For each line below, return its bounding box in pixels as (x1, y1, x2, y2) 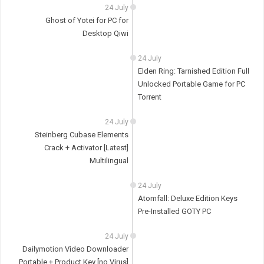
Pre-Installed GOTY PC (137, 207, 211, 216)
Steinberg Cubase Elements (35, 130, 129, 140)
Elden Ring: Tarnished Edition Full (137, 67, 249, 76)
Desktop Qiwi (82, 29, 129, 38)
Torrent (137, 93, 161, 102)
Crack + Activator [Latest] (44, 143, 129, 153)
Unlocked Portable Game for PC (137, 80, 245, 89)
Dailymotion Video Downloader (22, 245, 129, 254)
